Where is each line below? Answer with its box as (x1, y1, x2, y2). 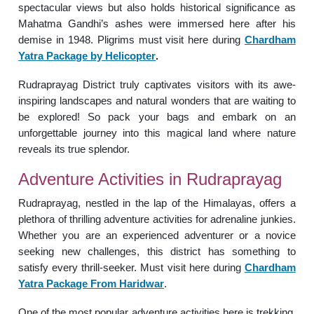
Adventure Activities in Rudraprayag (18, 169, 282, 189)
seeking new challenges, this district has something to (18, 245, 296, 257)
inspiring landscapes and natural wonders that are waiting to (18, 94, 296, 107)
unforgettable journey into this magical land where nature (18, 126, 296, 139)
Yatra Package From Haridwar (18, 277, 165, 289)
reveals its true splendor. (18, 142, 130, 155)
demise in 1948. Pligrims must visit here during (18, 33, 245, 46)
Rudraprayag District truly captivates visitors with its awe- (18, 78, 296, 90)
